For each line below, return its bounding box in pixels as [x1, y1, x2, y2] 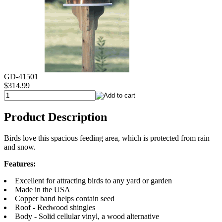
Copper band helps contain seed [15, 194, 114, 203]
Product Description [4, 110, 107, 123]
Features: [4, 159, 36, 168]
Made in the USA [15, 185, 70, 194]
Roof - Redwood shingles [15, 203, 95, 212]
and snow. [4, 142, 36, 151]
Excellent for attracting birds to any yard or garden [15, 176, 172, 185]
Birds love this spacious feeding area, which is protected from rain [4, 133, 210, 142]
